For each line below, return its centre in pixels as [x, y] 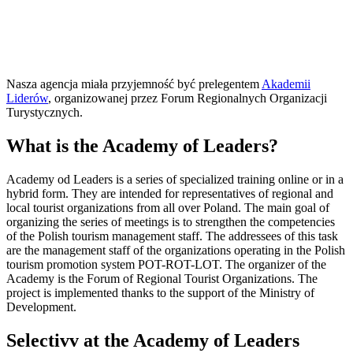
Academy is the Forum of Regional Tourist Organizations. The [162, 278]
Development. [41, 307]
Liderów [27, 98]
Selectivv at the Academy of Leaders [153, 340]
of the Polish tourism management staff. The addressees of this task [172, 236]
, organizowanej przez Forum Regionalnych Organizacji [188, 98]
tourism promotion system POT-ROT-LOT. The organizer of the [166, 264]
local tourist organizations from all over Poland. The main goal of [168, 207]
